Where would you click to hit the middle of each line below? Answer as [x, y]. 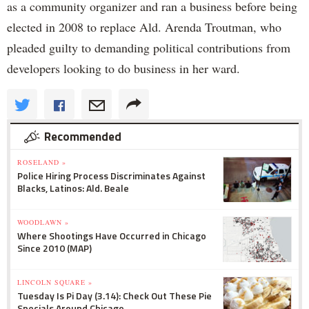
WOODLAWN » [43, 222]
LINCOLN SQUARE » [55, 282]
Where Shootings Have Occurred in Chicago [112, 236]
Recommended [83, 137]
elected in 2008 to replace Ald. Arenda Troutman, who [144, 27]
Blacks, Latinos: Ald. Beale [73, 188]
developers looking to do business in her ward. [123, 69]
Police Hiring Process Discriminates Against [111, 176]
